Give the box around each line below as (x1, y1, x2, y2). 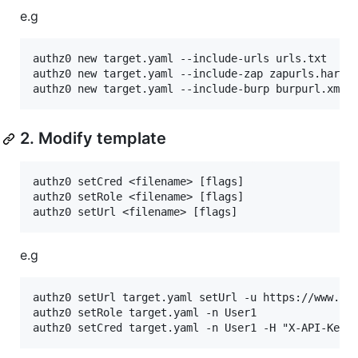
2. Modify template (20, 129, 166, 149)
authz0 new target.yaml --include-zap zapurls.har (33, 67, 340, 81)
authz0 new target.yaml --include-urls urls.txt (33, 52, 327, 66)
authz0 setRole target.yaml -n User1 (33, 306, 257, 320)
